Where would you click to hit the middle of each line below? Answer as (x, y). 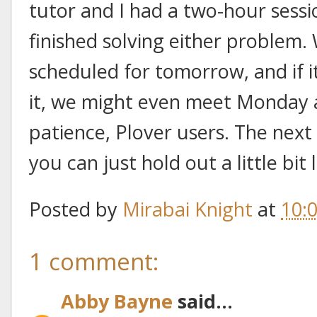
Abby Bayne (117, 301)
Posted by (76, 209)
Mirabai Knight (188, 209)
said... (203, 301)
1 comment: (94, 261)
